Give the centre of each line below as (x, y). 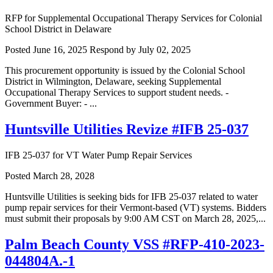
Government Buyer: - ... (51, 104)
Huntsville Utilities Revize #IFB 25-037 (127, 129)
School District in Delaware (58, 29)
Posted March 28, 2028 (50, 176)
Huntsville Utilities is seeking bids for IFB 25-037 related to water (131, 197)
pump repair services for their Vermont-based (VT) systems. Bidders (136, 208)
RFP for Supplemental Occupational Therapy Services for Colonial (133, 18)
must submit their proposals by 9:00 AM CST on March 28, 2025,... (135, 219)
